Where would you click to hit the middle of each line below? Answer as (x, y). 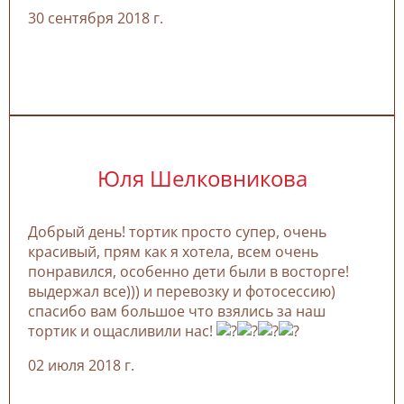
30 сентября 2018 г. (96, 18)
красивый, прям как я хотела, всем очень (173, 251)
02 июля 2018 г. (81, 365)
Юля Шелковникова (202, 178)
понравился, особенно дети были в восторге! (188, 271)
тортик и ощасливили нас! (122, 331)
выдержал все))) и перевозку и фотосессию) (182, 291)
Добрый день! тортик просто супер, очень (177, 231)
